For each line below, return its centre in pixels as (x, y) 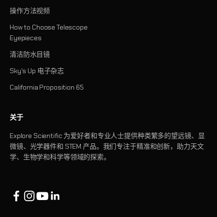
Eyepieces (26, 38)
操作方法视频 (30, 11)
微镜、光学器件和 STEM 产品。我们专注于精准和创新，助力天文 (107, 146)
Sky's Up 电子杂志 (37, 71)
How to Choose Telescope (49, 27)
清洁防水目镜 (30, 54)
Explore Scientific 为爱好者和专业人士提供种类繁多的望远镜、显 (107, 136)
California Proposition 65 (47, 87)
